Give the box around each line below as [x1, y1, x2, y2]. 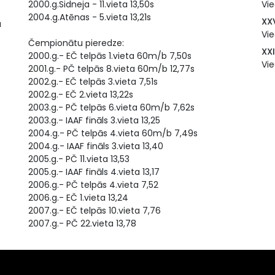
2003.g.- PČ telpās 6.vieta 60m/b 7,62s [28, 101, 195, 114]
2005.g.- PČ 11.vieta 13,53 [28, 153, 130, 165]
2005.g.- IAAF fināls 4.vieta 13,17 [28, 166, 160, 178]
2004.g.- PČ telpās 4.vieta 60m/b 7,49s [28, 127, 198, 139]
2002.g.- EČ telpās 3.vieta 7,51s [28, 76, 158, 88]
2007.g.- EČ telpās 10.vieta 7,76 [28, 204, 161, 217]
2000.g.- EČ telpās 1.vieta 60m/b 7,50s [28, 50, 192, 62]
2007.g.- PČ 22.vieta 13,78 [28, 217, 136, 230]
